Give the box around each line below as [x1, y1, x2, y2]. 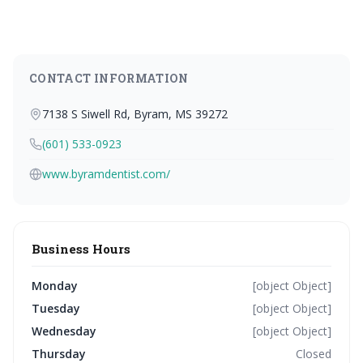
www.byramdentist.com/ [42, 166, 170, 181]
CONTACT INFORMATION [29, 70, 189, 86]
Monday [32, 278, 78, 293]
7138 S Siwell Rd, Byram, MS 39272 [42, 106, 228, 122]
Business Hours [32, 241, 130, 257]
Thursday [32, 346, 86, 361]
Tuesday [32, 301, 80, 316]
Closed [296, 346, 331, 361]
